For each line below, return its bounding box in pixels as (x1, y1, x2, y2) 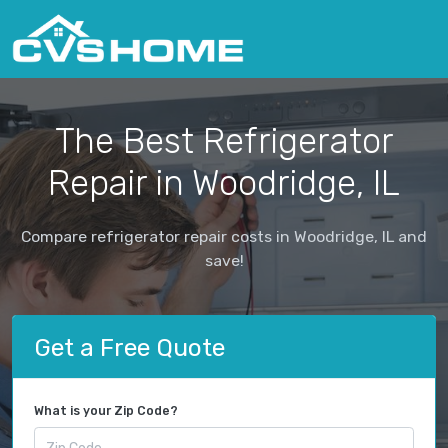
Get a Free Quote (34, 332, 225, 362)
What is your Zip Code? (34, 404, 178, 419)
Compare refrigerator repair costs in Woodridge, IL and (21, 226, 427, 246)
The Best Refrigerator (54, 119, 394, 162)
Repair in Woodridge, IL (48, 161, 400, 204)
